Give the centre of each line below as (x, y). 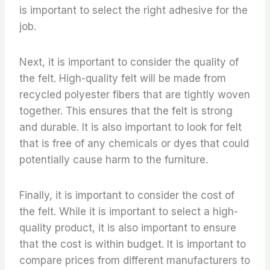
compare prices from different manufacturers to (135, 260)
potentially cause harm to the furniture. (114, 159)
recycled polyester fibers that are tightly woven (135, 94)
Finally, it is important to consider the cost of (127, 195)
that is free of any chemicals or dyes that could (134, 143)
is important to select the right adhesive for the (133, 10)
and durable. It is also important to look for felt (130, 127)
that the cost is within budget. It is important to (133, 244)
